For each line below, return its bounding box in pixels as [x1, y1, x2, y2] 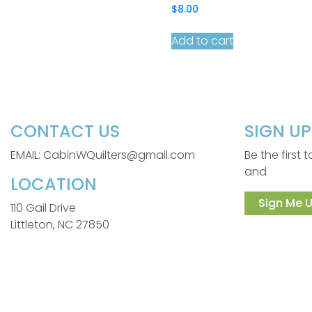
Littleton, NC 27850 [10, 216, 109, 233]
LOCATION [10, 172, 97, 196]
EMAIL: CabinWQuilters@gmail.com [10, 146, 195, 163]
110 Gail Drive [10, 199, 76, 216]
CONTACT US [10, 119, 120, 143]
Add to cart [171, 32, 234, 49]
